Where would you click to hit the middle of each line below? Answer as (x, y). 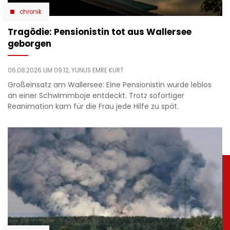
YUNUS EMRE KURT (98, 70)
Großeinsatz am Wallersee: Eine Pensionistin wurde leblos (110, 84)
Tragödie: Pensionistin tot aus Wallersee (100, 32)
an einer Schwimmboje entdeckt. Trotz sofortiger (96, 95)
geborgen (30, 43)
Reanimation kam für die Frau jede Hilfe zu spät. (93, 106)
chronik (31, 12)
